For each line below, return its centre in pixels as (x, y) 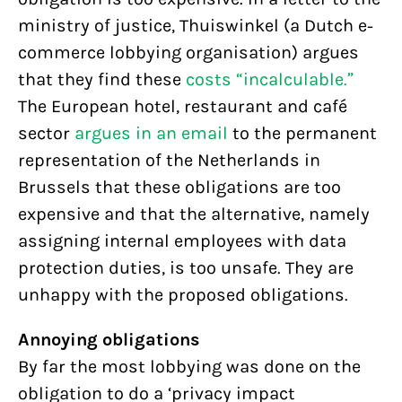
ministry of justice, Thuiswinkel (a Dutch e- (196, 26)
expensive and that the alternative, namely (194, 214)
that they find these (102, 79)
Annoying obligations (109, 340)
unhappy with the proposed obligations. (183, 295)
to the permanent (302, 133)
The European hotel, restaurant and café (183, 106)
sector (46, 133)
